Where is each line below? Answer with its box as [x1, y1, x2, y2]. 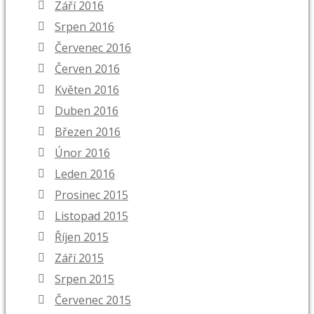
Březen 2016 [55, 124, 121, 140]
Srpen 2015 [55, 271, 114, 287]
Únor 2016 [55, 145, 110, 161]
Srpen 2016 [55, 19, 114, 35]
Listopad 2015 [55, 208, 128, 224]
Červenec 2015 [55, 292, 131, 308]
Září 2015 [55, 250, 104, 266]
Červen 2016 [55, 61, 120, 77]
